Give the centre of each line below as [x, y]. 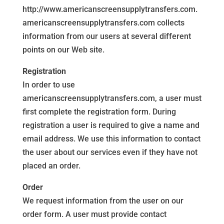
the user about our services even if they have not [110, 152]
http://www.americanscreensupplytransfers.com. [110, 9]
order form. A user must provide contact [94, 214]
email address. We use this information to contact [111, 139]
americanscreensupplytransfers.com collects [103, 23]
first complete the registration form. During [99, 112]
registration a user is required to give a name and [111, 125]
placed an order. [51, 166]
